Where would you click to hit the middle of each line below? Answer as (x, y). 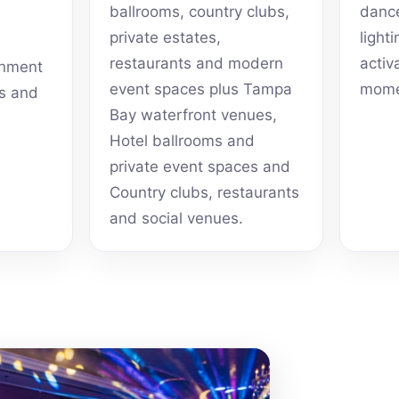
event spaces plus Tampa (201, 90)
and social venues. (177, 219)
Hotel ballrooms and (183, 141)
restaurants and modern (197, 64)
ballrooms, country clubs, (200, 12)
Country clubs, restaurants (205, 193)
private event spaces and (200, 167)
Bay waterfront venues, (194, 115)
